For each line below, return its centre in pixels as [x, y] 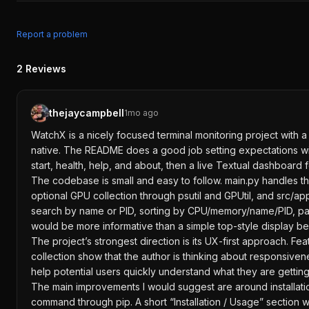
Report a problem [52, 34]
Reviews [46, 69]
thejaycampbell [87, 113]
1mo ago [141, 113]
